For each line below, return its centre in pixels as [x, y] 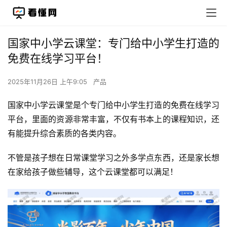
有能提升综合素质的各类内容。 [64, 133]
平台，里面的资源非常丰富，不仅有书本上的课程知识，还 [113, 119]
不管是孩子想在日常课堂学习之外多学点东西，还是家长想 [113, 158]
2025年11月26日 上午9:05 [48, 82]
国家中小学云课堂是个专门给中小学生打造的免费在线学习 [113, 105]
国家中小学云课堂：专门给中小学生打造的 [113, 43]
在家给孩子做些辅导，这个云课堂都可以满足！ [93, 172]
